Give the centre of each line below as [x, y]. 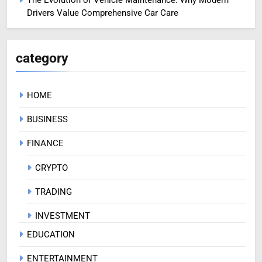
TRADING [54, 192]
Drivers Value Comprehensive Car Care [103, 13]
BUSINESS [47, 119]
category [42, 58]
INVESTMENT [63, 216]
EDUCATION [51, 234]
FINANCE [45, 143]
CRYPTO [51, 168]
